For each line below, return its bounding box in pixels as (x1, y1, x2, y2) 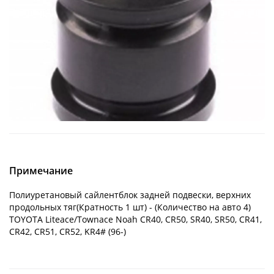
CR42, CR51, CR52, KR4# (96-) (9, 225, 126, 237)
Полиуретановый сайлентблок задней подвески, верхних (9, 188, 251, 201)
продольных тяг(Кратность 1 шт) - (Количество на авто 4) (9, 201, 251, 213)
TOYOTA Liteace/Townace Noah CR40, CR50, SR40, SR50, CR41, (9, 213, 262, 225)
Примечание (9, 163, 73, 177)
